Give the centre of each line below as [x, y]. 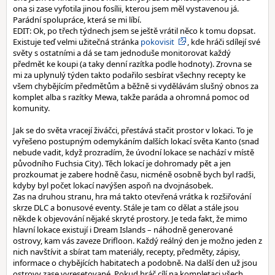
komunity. [31, 108]
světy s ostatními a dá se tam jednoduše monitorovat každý [122, 53]
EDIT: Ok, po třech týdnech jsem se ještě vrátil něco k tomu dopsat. [134, 31]
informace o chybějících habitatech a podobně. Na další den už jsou [135, 263]
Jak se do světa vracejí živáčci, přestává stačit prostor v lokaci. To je [133, 130]
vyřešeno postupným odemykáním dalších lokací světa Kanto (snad [136, 141]
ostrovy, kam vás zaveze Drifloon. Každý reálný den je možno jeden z [137, 241]
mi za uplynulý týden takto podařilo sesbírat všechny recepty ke [129, 75]
